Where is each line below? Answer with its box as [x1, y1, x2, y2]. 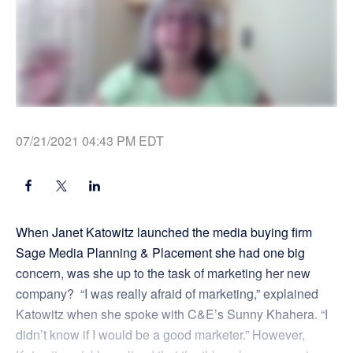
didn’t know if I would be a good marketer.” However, [16, 325, 305, 344]
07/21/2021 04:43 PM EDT [16, 132, 164, 150]
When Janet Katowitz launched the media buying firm [16, 223, 312, 242]
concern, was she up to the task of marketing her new [16, 264, 310, 283]
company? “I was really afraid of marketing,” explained [16, 284, 318, 303]
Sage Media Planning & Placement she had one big [16, 243, 305, 262]
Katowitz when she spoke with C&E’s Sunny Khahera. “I [16, 305, 328, 324]
